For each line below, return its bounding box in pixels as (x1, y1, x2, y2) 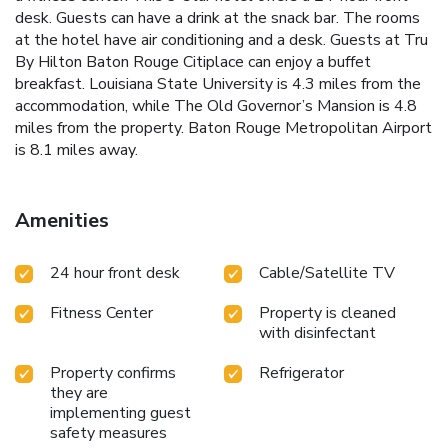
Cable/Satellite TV (259, 262, 395, 285)
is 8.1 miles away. (15, 139, 138, 162)
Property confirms (50, 362, 176, 385)
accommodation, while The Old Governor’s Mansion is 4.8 (15, 95, 417, 118)
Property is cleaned (259, 302, 396, 325)
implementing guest (50, 402, 191, 425)
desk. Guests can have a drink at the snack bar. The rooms (15, 7, 420, 30)
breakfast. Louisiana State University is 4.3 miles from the (15, 73, 421, 96)
